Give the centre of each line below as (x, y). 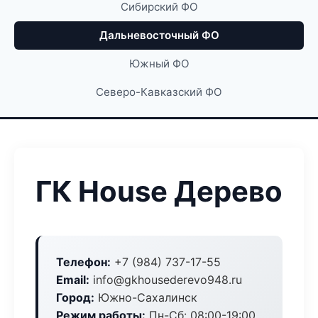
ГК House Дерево (159, 191)
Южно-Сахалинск (146, 297)
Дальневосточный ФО (159, 35)
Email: (73, 280)
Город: (75, 297)
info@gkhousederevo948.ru (166, 280)
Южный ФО (159, 64)
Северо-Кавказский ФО (159, 92)
